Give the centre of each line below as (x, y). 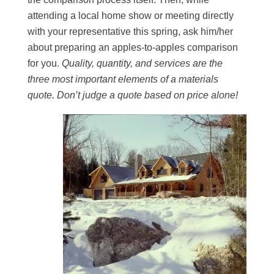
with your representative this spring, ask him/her (131, 31)
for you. (44, 63)
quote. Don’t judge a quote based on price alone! (134, 95)
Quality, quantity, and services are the (141, 63)
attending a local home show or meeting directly (131, 16)
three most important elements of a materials (123, 79)
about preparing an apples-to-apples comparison (133, 47)
